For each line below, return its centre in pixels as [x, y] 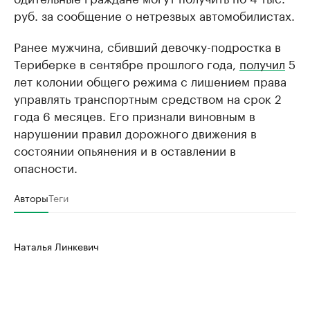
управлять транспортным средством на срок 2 [148, 98]
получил [262, 63]
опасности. [46, 167]
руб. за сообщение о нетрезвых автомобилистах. [154, 15]
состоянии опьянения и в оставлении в [125, 150]
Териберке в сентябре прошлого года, [127, 63]
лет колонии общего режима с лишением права [150, 81]
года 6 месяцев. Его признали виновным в [135, 115]
